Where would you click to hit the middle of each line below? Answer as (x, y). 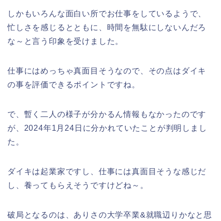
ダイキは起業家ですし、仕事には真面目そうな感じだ (107, 172)
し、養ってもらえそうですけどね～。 (78, 185)
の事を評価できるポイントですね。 (74, 85)
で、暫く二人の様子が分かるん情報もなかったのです (107, 114)
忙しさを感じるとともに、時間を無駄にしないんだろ (107, 28)
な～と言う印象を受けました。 (66, 41)
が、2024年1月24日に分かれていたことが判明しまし (107, 128)
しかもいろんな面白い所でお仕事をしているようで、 (107, 14)
